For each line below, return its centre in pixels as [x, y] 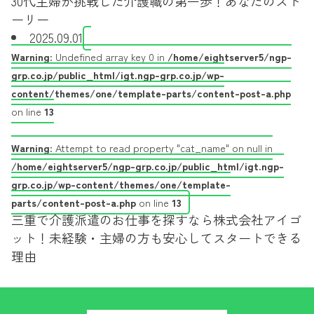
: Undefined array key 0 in [109, 56]
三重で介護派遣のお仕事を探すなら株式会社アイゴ [156, 219]
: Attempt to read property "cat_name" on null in [161, 148]
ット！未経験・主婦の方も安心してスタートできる [156, 238]
